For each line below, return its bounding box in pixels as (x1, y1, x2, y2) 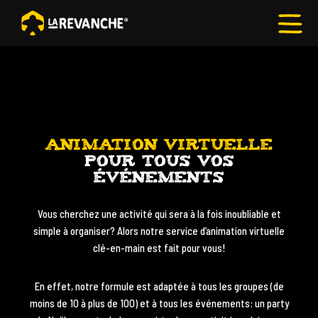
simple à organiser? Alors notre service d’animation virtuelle (33, 224, 285, 237)
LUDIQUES (18, 128, 74, 144)
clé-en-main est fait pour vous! (93, 241, 225, 254)
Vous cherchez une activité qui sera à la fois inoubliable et (37, 207, 281, 220)
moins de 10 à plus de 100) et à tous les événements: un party (29, 297, 289, 309)
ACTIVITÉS (18, 197, 78, 213)
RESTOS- (18, 97, 70, 113)
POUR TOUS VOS (84, 150, 234, 168)
